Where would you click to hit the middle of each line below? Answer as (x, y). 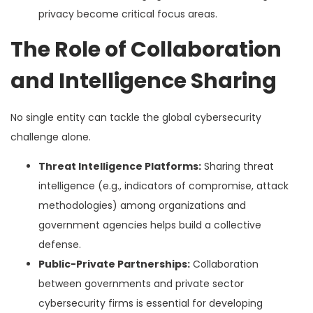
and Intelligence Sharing (144, 81)
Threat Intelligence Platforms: (120, 166)
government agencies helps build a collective (150, 225)
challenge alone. (51, 137)
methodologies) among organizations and (142, 205)
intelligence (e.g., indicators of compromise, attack (163, 185)
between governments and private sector (141, 283)
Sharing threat (238, 166)
